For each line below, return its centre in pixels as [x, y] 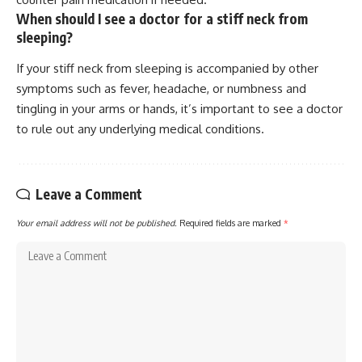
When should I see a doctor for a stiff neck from [162, 19]
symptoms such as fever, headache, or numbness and [161, 88]
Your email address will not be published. [97, 222]
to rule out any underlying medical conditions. [140, 128]
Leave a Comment [89, 194]
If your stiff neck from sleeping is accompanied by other [167, 68]
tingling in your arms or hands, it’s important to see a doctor [179, 108]
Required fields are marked [232, 222]
